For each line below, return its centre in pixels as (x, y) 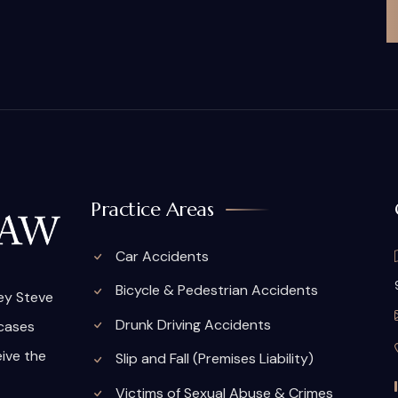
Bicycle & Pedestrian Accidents (215, 291)
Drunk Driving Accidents (192, 324)
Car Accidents (161, 256)
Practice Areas (152, 209)
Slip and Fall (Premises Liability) (213, 359)
